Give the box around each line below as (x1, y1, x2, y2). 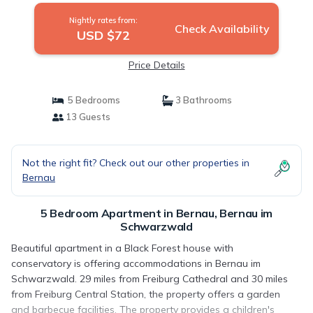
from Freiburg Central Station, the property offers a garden (11, 288, 280, 300)
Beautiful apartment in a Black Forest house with (11, 242, 233, 254)
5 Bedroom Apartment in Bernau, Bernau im (40, 206, 273, 220)
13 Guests (63, 111, 110, 122)
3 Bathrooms (173, 94, 232, 105)
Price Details (128, 59, 185, 71)
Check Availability (174, 22, 270, 36)
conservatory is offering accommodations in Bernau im (11, 257, 261, 270)
